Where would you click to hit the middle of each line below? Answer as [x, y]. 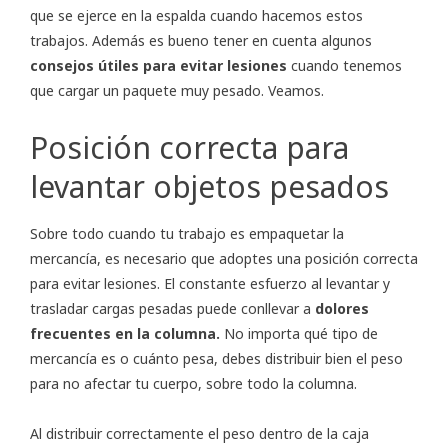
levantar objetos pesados [209, 187]
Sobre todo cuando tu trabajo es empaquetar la [187, 234]
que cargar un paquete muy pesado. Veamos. [177, 91]
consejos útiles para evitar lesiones [158, 66]
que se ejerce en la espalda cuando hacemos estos [196, 16]
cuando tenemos [344, 66]
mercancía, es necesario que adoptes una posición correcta [224, 259]
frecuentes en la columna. [125, 334]
